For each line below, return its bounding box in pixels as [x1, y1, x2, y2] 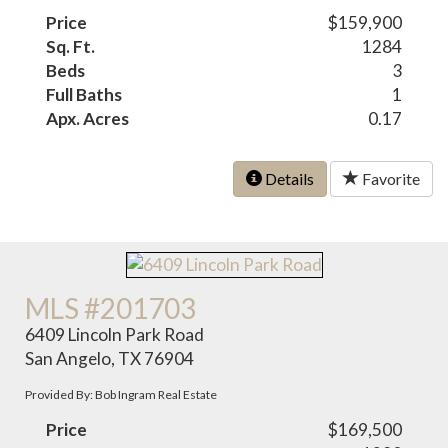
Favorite [359, 168, 420, 188]
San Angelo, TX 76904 [25, 348, 195, 370]
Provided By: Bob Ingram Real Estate [25, 387, 218, 403]
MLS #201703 [25, 291, 197, 326]
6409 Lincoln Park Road [25, 324, 205, 346]
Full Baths [46, 83, 123, 105]
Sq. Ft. [46, 35, 96, 57]
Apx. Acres [46, 107, 130, 129]
